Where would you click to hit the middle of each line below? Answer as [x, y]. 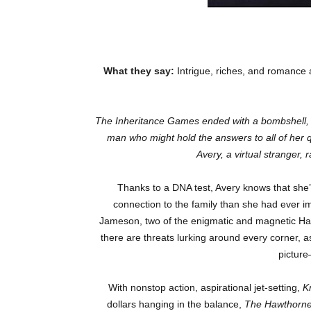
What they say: [139, 71]
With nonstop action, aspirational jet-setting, [205, 288]
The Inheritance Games [147, 121]
